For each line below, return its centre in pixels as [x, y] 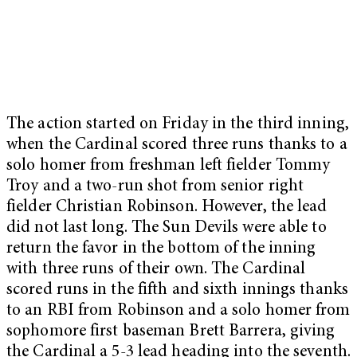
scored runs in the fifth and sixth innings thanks [177, 290]
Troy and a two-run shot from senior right [155, 186]
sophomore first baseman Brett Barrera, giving [171, 331]
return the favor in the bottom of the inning [161, 249]
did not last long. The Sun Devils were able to [167, 228]
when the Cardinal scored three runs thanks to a [177, 145]
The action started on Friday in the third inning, [178, 124]
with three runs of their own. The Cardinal [156, 269]
